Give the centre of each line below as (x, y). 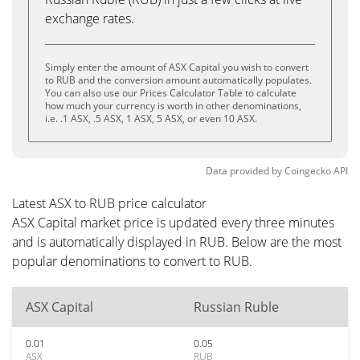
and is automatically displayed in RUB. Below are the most (177, 242)
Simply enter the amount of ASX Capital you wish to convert (177, 67)
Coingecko (308, 171)
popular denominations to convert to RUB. (132, 261)
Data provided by (244, 171)
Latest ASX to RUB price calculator (109, 203)
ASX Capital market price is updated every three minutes (173, 223)
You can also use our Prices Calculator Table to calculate (171, 93)
